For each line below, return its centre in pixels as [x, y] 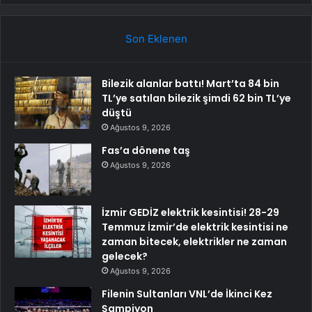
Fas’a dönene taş [146, 151]
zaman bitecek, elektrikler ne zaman [194, 242]
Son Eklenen [156, 39]
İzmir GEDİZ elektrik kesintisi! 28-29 [190, 213]
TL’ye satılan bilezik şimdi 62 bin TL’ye [196, 99]
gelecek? [125, 257]
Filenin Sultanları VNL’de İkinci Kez [187, 294]
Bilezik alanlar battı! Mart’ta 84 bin [190, 84]
